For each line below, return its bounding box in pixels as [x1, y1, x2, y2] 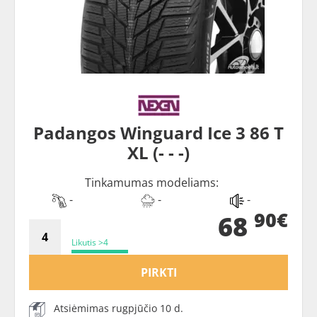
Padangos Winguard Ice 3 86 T [33, 121, 284, 145]
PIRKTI [140, 265, 177, 281]
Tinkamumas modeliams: [84, 175, 219, 191]
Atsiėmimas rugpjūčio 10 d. [54, 301, 183, 316]
